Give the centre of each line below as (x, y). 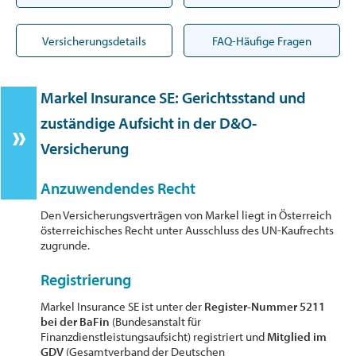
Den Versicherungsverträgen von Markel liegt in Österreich (186, 215)
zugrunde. (66, 245)
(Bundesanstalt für (157, 321)
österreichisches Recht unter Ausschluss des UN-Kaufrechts (188, 230)
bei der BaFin (77, 321)
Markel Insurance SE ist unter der (123, 306)
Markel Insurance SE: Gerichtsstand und (174, 97)
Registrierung (86, 279)
